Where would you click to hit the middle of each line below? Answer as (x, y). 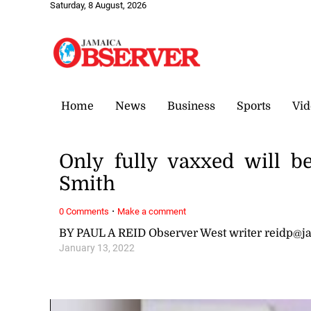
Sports (254, 106)
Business (191, 106)
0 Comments (84, 211)
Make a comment (152, 211)
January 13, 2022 (97, 248)
